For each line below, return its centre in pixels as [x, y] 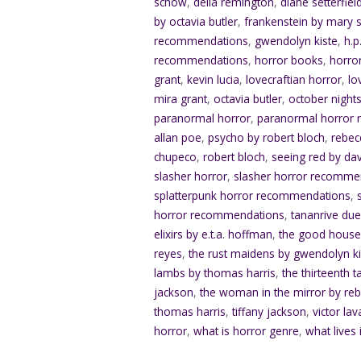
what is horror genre [247, 331]
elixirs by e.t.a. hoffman [214, 234]
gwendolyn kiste [297, 41]
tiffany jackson [270, 311]
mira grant [181, 99]
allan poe [178, 137]
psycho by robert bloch [267, 137]
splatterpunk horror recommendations [253, 195]
